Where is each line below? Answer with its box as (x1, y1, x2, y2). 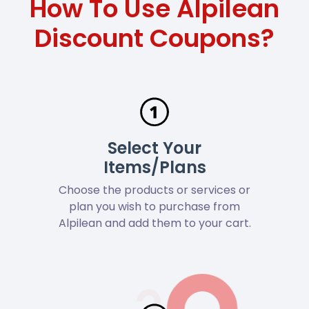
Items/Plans (103, 155, 206, 179)
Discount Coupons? (34, 20, 275, 56)
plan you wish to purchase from (69, 198, 240, 215)
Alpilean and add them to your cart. (58, 215, 251, 231)
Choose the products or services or (59, 181, 250, 198)
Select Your (108, 136, 201, 159)
